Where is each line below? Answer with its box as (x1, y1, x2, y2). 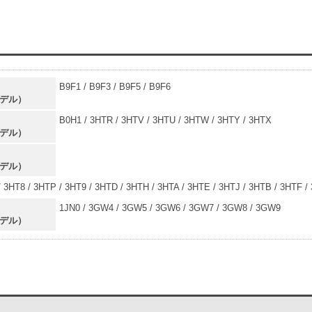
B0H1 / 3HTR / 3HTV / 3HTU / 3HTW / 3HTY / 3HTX (59, 115, 272, 125)
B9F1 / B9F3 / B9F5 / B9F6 (59, 81, 171, 92)
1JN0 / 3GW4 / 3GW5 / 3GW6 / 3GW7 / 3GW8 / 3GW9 (59, 203, 281, 213)
